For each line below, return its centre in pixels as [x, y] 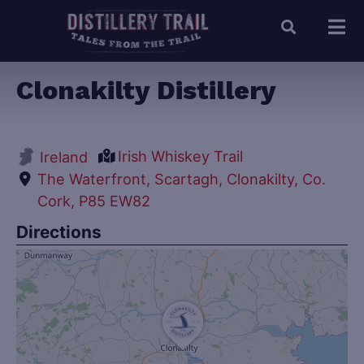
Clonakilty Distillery [146, 91]
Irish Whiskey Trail [181, 156]
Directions [59, 232]
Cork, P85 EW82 [94, 200]
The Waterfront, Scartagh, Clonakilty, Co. [182, 178]
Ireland [64, 156]
